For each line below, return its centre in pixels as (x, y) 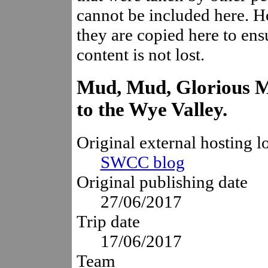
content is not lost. (140, 54)
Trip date (108, 221)
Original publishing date (162, 182)
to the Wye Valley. (152, 109)
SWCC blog (142, 162)
